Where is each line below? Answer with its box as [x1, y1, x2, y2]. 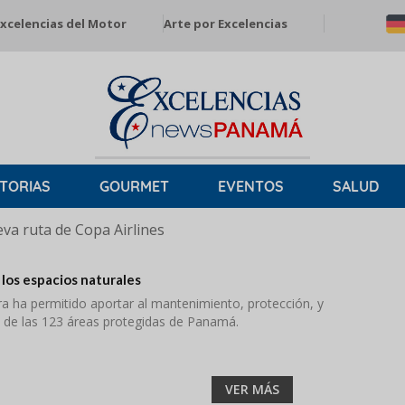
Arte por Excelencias [164, 15, 287, 32]
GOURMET [99, 177, 169, 195]
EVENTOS [218, 177, 284, 195]
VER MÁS [225, 381, 279, 398]
